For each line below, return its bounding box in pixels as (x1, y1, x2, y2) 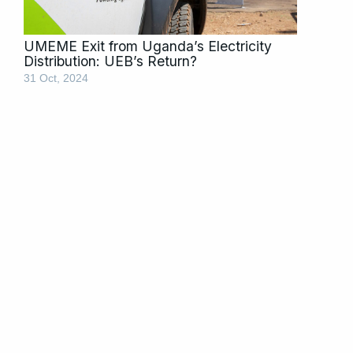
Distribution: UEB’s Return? (24, 52, 197, 69)
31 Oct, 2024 (24, 72, 88, 84)
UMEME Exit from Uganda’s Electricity (24, 37, 272, 54)
